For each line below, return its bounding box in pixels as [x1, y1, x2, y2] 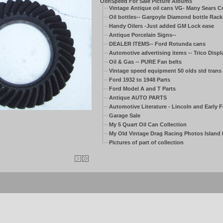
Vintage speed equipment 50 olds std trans [109, 67, 222, 74]
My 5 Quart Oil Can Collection [109, 121, 187, 127]
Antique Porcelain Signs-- [109, 31, 176, 38]
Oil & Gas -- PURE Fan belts [109, 58, 182, 65]
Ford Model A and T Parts [109, 85, 176, 92]
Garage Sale [109, 112, 140, 118]
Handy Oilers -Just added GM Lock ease [109, 22, 214, 29]
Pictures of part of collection [109, 139, 184, 145]
